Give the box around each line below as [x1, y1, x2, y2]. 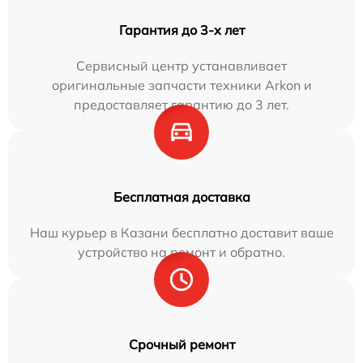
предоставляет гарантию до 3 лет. [74, 96, 289, 113]
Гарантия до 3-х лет [118, 22, 245, 39]
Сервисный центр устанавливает [76, 58, 287, 75]
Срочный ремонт [128, 336, 235, 353]
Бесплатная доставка [113, 189, 250, 206]
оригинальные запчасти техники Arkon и [51, 77, 312, 94]
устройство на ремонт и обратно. [78, 244, 285, 261]
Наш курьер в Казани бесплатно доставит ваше [29, 224, 334, 241]
